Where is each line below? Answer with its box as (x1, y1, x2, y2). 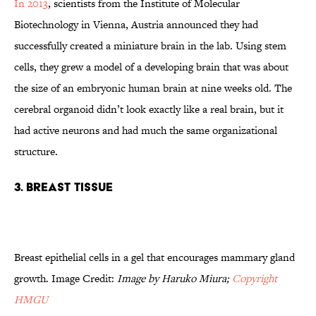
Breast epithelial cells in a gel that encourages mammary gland (14, 250, 295, 265)
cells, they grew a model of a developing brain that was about (14, 59, 288, 75)
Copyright (232, 271, 277, 286)
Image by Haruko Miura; (117, 271, 232, 286)
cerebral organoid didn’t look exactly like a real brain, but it (14, 102, 284, 117)
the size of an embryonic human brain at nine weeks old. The (14, 80, 292, 96)
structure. (14, 144, 61, 159)
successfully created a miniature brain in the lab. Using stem (14, 38, 286, 54)
